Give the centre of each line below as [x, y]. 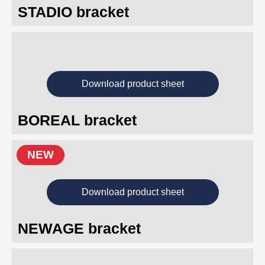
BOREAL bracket [77, 120]
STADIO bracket [73, 12]
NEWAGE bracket [79, 228]
